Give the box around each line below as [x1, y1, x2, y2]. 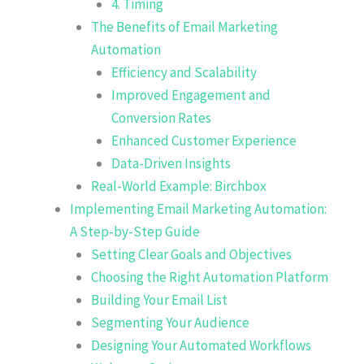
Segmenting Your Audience [90, 313, 249, 331]
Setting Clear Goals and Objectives [90, 245, 292, 263]
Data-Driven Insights [111, 154, 231, 172]
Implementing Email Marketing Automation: [70, 199, 327, 218]
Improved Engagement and [111, 85, 271, 104]
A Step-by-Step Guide [70, 222, 200, 240]
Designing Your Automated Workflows [90, 336, 311, 354]
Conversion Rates [111, 108, 211, 127]
